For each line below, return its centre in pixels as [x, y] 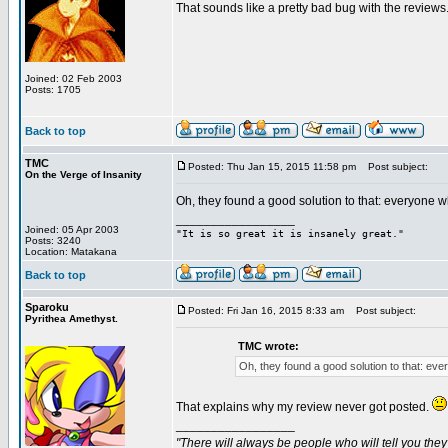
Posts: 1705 [53, 89]
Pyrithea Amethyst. [71, 318]
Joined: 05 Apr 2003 [72, 229]
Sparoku [47, 307]
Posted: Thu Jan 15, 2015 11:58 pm [272, 166]
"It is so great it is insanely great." [290, 233]
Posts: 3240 [53, 240]
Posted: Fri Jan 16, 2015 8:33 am [266, 310]
